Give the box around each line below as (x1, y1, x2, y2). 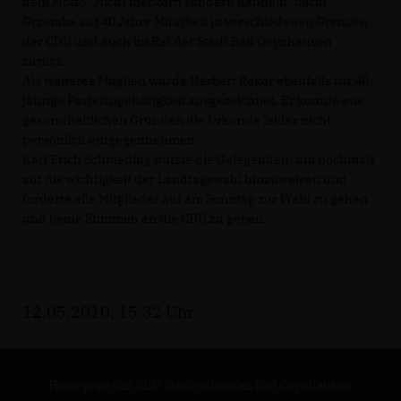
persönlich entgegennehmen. (22, 132, 199, 149)
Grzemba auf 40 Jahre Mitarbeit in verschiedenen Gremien (22, 13, 368, 30)
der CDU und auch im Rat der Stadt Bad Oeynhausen (22, 33, 332, 50)
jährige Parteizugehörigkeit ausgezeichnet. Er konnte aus (22, 92, 363, 109)
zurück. (22, 53, 67, 70)
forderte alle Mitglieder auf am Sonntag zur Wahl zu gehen (22, 191, 368, 208)
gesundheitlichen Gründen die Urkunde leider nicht (22, 112, 331, 129)
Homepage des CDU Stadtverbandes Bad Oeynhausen (47, 377, 351, 394)
